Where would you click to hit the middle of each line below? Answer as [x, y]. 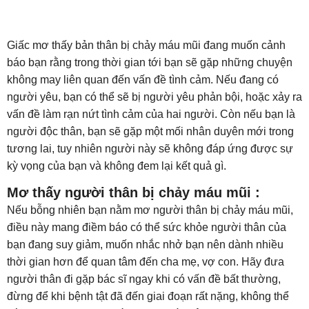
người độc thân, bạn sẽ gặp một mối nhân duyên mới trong [150, 131]
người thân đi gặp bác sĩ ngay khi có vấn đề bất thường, [144, 279]
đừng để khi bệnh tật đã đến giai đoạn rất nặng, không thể [148, 296]
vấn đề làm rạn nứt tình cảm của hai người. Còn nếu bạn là [151, 114]
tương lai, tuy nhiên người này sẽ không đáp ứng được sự [150, 149]
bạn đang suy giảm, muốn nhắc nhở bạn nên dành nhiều [145, 245]
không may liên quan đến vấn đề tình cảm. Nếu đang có [143, 80]
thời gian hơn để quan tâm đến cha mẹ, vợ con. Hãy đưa [146, 262]
